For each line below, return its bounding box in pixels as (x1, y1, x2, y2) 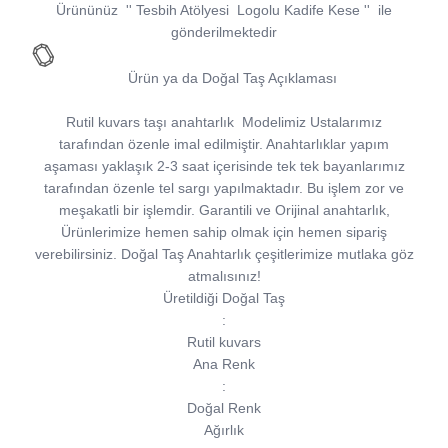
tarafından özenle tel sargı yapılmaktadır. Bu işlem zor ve (44, 180, 404, 197)
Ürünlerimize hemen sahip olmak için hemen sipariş (61, 224, 387, 241)
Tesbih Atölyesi (136, 2, 229, 19)
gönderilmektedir (171, 24, 277, 41)
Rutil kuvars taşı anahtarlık (66, 114, 238, 131)
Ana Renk (193, 356, 255, 373)
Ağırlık (204, 422, 244, 439)
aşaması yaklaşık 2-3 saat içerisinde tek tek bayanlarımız (43, 158, 405, 175)
